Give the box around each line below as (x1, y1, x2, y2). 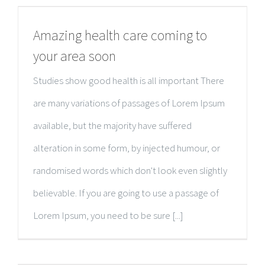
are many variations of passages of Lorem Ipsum (33, 96, 225, 109)
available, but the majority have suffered (33, 119, 192, 132)
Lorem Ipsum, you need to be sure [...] (33, 209, 183, 222)
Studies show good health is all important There (33, 74, 224, 87)
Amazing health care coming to (33, 26, 207, 44)
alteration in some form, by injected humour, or (33, 141, 220, 154)
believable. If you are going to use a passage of (33, 186, 219, 199)
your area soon (33, 47, 116, 65)
